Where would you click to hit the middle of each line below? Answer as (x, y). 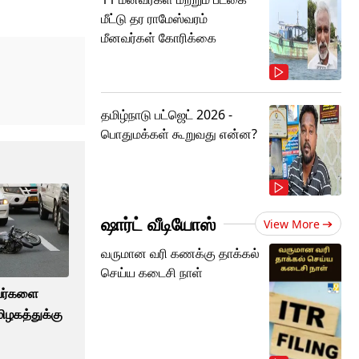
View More (292, 224)
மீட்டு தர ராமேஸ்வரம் (154, 18)
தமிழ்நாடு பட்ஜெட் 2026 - (167, 115)
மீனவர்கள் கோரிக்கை (159, 38)
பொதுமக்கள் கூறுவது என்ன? (179, 134)
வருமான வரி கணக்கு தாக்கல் (180, 253)
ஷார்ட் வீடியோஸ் (158, 224)
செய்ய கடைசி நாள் (152, 272)
